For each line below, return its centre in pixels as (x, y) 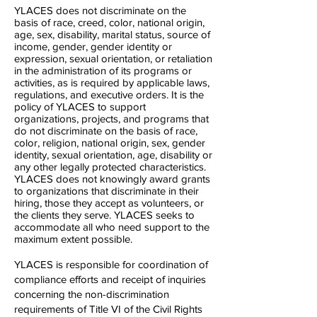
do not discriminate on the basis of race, (106, 131)
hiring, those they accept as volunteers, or (109, 203)
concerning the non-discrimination (92, 294)
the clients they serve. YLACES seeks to (104, 215)
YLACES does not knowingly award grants (112, 179)
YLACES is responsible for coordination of (111, 264)
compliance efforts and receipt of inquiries (110, 279)
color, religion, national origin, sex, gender (110, 143)
